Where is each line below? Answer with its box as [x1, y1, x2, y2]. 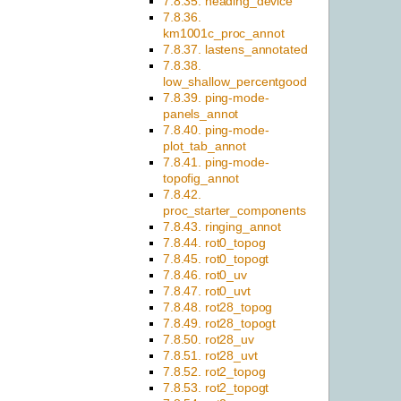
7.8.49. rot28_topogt [163, 316, 277, 331]
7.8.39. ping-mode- [163, 90, 269, 106]
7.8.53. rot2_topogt [163, 380, 269, 396]
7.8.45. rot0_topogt [163, 252, 269, 267]
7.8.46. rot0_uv [163, 268, 247, 283]
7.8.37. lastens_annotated [163, 42, 308, 57]
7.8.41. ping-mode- [163, 155, 269, 170]
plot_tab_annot [163, 139, 247, 154]
